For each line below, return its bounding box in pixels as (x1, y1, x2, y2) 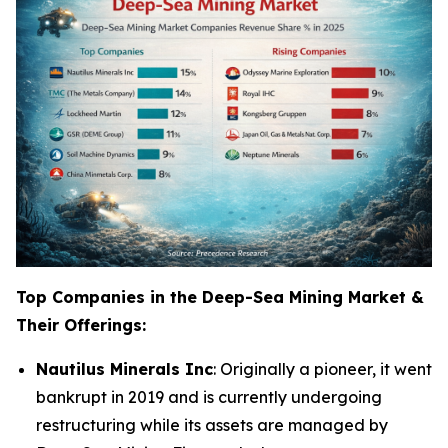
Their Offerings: (16, 314, 146, 335)
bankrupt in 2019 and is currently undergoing (36, 386, 382, 407)
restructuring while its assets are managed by (36, 414, 388, 435)
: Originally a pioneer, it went (213, 358, 432, 379)
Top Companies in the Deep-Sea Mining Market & (16, 286, 424, 307)
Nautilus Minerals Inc (36, 358, 213, 379)
